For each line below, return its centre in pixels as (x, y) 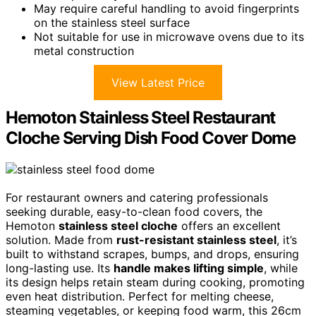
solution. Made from (61, 240)
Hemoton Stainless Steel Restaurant (141, 118)
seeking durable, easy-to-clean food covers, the (134, 212)
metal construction (84, 51)
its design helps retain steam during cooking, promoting (155, 282)
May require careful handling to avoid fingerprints (166, 9)
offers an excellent (229, 226)
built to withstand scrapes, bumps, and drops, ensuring (152, 254)
